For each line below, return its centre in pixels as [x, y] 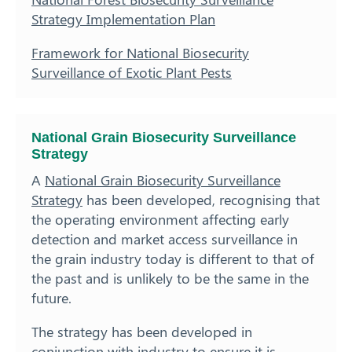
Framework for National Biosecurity [140, 52]
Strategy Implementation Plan [123, 18]
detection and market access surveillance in [165, 239]
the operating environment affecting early [160, 220]
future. [51, 298]
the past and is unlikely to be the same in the [170, 279]
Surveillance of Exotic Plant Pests [132, 72]
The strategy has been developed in [142, 332]
